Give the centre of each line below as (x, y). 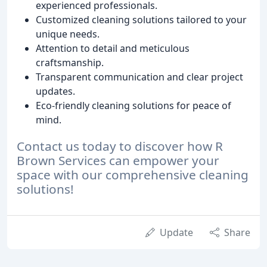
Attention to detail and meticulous (113, 48)
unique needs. (68, 34)
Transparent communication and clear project (139, 77)
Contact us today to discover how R (120, 146)
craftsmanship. (70, 62)
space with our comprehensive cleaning (133, 175)
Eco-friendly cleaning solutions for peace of (133, 105)
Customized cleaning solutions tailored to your (141, 19)
